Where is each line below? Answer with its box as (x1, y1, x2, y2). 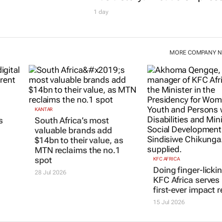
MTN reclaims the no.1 (34, 145, 120, 156)
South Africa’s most (34, 115, 110, 126)
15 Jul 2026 (153, 199, 185, 206)
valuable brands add (34, 125, 112, 136)
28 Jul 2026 (34, 169, 66, 176)
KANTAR (34, 107, 53, 112)
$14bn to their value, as (34, 135, 123, 146)
